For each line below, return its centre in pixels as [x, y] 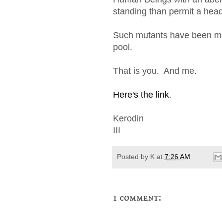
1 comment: [137, 198]
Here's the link [141, 94]
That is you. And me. [155, 71]
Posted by [134, 156]
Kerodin [128, 118]
